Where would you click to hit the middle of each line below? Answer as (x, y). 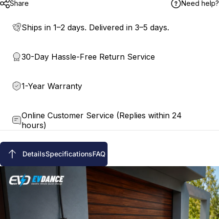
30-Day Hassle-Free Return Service (88, 56)
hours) (34, 125)
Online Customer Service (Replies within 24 (101, 115)
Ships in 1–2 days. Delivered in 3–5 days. (95, 27)
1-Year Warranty (52, 86)
